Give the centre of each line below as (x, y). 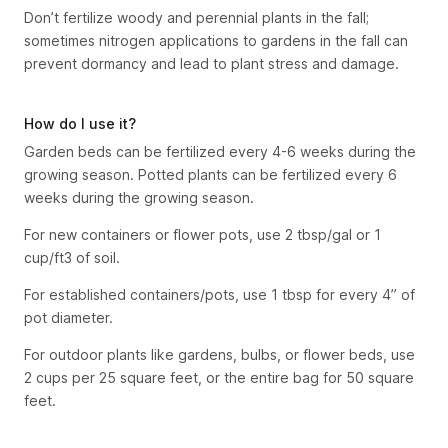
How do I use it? (80, 123)
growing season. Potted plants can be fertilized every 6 (210, 174)
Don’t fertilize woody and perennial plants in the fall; (196, 17)
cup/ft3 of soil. (72, 257)
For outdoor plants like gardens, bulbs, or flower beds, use (219, 354)
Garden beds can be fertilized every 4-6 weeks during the (220, 151)
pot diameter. (68, 317)
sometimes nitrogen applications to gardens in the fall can (216, 40)
